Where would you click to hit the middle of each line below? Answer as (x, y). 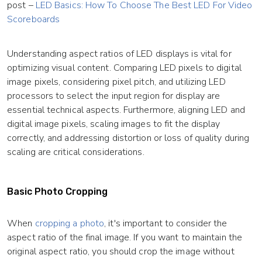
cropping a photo (70, 224)
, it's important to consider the (166, 224)
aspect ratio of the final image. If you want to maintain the (125, 238)
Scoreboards (34, 20)
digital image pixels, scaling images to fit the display (114, 124)
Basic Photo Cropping (57, 192)
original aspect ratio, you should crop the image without (121, 252)
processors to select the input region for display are (114, 96)
